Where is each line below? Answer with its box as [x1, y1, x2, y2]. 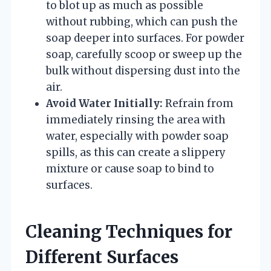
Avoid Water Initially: [46, 96, 163, 110]
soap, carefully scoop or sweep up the [46, 47, 242, 61]
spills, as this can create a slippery [46, 145, 226, 159]
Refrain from [163, 96, 233, 110]
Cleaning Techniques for [25, 220, 232, 243]
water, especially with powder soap [46, 129, 229, 143]
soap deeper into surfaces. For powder [46, 31, 244, 45]
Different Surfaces [25, 246, 178, 268]
